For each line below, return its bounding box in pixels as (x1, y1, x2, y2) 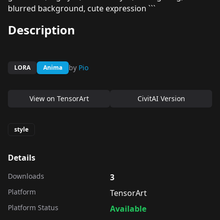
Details (8, 152, 35, 163)
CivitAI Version (137, 94, 185, 103)
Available (110, 203, 146, 214)
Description (8, 22, 75, 38)
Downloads (8, 171, 44, 181)
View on (29, 94, 57, 103)
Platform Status (8, 203, 58, 212)
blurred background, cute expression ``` (8, 3, 156, 14)
